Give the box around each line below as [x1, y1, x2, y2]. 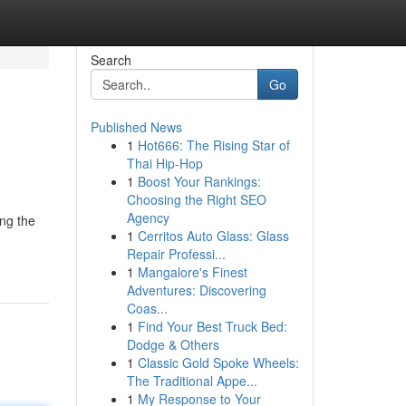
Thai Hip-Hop [126, 154, 203, 172]
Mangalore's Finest [137, 263, 247, 281]
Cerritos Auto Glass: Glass [137, 227, 289, 245]
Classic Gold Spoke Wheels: [137, 353, 299, 372]
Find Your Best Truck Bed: [137, 317, 287, 335]
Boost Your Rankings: [137, 172, 261, 190]
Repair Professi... [126, 245, 226, 263]
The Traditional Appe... [126, 372, 257, 390]
